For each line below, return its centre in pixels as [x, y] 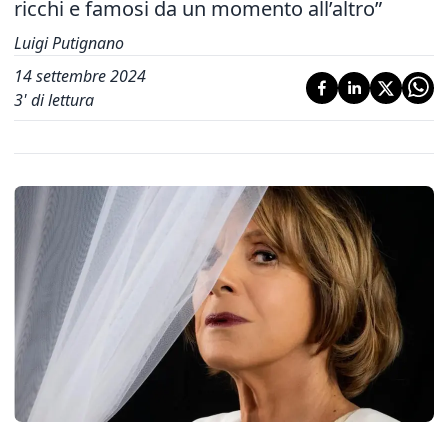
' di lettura [58, 100]
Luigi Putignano [69, 43]
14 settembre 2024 [80, 76]
